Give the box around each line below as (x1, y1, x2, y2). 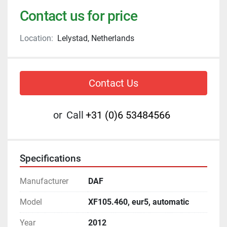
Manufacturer (20, 176, 68, 186)
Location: (20, 33, 53, 43)
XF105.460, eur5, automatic (88, 197, 189, 207)
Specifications (20, 153, 81, 164)
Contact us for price (20, 8, 137, 24)
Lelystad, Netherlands (57, 33, 134, 43)
